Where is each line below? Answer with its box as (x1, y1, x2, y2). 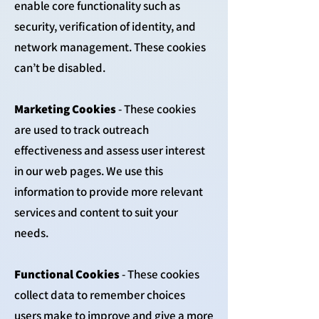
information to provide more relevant (14, 184, 203, 199)
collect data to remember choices (14, 287, 185, 303)
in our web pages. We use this (14, 163, 163, 179)
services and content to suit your (14, 204, 178, 220)
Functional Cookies (14, 266, 122, 282)
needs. (14, 225, 48, 241)
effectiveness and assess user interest (14, 142, 205, 158)
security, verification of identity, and (14, 19, 196, 34)
